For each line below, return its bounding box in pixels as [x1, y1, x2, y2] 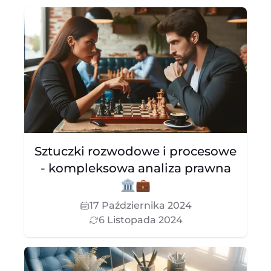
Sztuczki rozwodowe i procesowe [34, 144, 237, 158]
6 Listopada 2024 [98, 214, 183, 226]
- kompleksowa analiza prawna [40, 161, 231, 175]
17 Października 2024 [89, 200, 192, 211]
